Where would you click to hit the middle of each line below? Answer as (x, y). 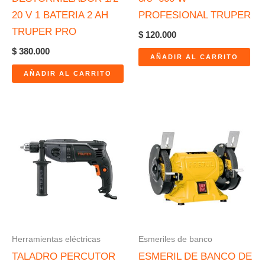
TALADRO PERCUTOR (64, 257)
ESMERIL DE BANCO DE (195, 257)
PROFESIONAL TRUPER (195, 15)
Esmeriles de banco (175, 239)
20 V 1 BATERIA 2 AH (60, 15)
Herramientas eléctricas (56, 239)
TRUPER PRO (44, 32)
